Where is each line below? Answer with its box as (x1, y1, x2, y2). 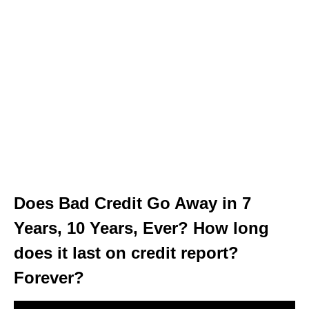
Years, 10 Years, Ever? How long (14, 219, 269, 237)
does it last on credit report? (14, 243, 239, 262)
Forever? (14, 268, 84, 287)
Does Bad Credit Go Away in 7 (14, 194, 251, 212)
